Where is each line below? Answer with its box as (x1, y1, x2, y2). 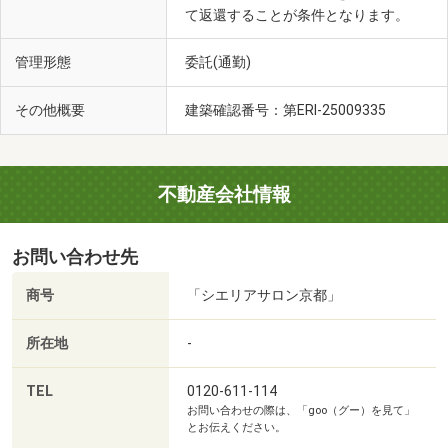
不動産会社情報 (157, 183, 291, 207)
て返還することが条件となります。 (185, 6, 409, 23)
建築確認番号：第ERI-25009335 (185, 101, 389, 118)
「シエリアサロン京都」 (187, 287, 341, 304)
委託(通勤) (185, 53, 254, 70)
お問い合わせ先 (12, 247, 138, 268)
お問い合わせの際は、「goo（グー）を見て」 (187, 404, 415, 418)
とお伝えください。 (187, 421, 286, 435)
